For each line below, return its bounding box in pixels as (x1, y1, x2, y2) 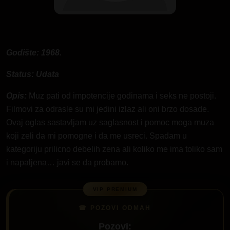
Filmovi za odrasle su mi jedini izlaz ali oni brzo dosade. (6, 104, 209, 113)
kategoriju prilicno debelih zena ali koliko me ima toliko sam (6, 144, 222, 154)
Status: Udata (6, 69, 59, 79)
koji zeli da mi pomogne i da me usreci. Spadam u (6, 131, 187, 140)
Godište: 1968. (6, 48, 62, 57)
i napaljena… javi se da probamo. (6, 158, 128, 167)
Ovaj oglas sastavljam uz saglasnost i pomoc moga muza (6, 118, 214, 127)
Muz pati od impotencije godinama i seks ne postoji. (27, 91, 216, 100)
